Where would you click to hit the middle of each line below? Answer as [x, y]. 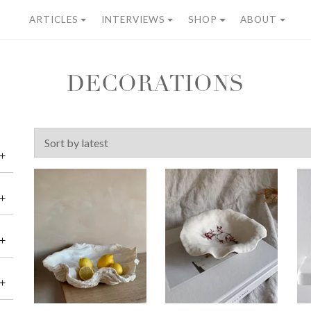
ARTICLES [53, 19]
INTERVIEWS [133, 19]
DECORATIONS [155, 86]
